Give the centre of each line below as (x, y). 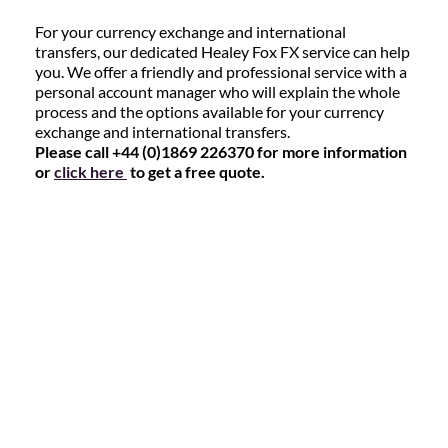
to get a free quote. (196, 171)
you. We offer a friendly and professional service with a (221, 71)
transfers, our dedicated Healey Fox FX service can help (222, 51)
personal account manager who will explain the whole (217, 91)
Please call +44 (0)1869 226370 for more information (221, 151)
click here (90, 171)
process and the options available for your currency (209, 111)
